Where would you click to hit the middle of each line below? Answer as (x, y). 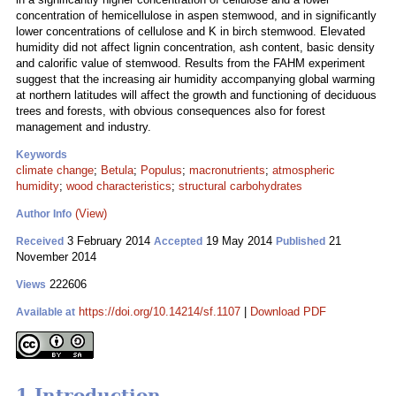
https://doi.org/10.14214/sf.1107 (160, 312)
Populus (161, 170)
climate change (55, 170)
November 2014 (56, 257)
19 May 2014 (239, 241)
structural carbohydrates (240, 186)
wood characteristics (119, 186)
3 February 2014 (109, 241)
